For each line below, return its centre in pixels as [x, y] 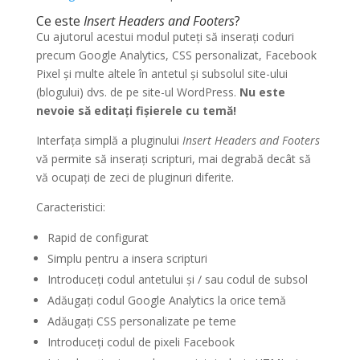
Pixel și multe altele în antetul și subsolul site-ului [162, 73]
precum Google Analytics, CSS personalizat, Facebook [176, 55]
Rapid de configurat [98, 237]
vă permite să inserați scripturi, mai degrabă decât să [173, 158]
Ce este [59, 20]
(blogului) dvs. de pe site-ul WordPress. [136, 92]
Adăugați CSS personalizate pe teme [141, 321]
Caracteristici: [70, 207]
